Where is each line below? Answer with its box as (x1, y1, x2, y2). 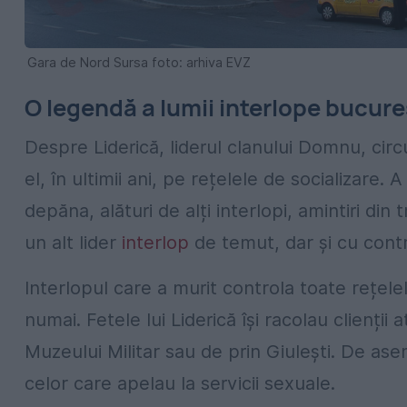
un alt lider (25, 231, 122, 253)
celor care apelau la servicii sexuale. (25, 372, 335, 394)
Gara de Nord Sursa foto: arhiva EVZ (27, 54, 251, 70)
